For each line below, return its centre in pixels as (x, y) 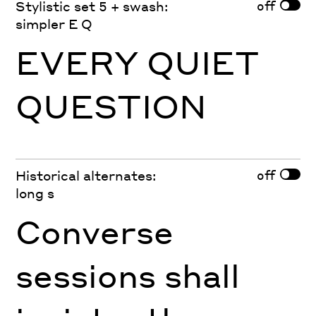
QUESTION (111, 106)
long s (35, 193)
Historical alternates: (86, 176)
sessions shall (128, 275)
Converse (95, 231)
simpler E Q (54, 24)
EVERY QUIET (138, 62)
